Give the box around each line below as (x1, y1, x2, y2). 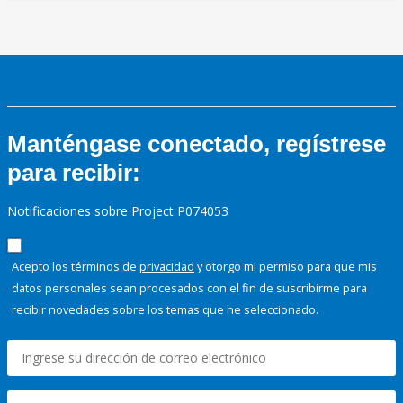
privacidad (139, 258, 194, 275)
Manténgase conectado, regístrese (7, 130, 386, 158)
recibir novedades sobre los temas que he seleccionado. (12, 301, 318, 318)
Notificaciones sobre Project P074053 (7, 202, 228, 220)
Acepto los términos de (12, 258, 139, 275)
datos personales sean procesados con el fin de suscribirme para (12, 280, 367, 297)
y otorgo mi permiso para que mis (194, 258, 377, 275)
